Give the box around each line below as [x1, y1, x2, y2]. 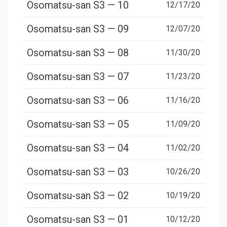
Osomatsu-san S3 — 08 [27, 47, 129, 59]
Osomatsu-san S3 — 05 [27, 118, 129, 131]
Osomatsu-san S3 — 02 [27, 190, 129, 202]
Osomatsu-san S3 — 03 [27, 166, 129, 178]
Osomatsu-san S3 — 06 [27, 94, 129, 107]
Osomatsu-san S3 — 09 [27, 23, 129, 35]
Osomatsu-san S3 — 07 [27, 70, 129, 83]
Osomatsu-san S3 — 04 [27, 142, 129, 155]
